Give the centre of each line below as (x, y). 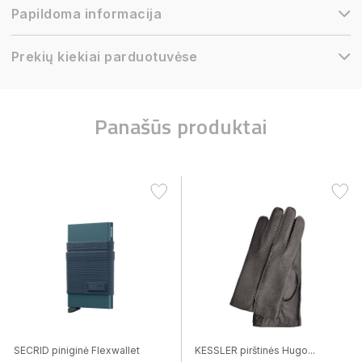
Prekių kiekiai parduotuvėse (105, 57)
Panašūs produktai (181, 126)
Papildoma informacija (87, 14)
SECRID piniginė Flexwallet (77, 350)
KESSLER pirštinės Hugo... (255, 350)
